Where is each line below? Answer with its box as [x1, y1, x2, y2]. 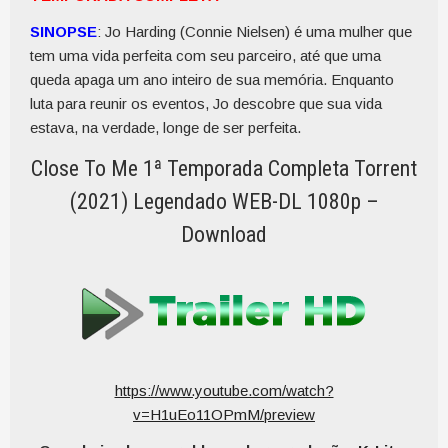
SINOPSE [30, 23, 97, 40]
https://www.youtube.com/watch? [114, 382, 334, 399]
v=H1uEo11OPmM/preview [133, 406, 315, 423]
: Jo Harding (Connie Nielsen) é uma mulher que [97, 23, 412, 40]
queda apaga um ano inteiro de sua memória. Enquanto [30, 71, 394, 88]
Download [181, 222, 267, 247]
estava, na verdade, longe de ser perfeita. [30, 119, 301, 136]
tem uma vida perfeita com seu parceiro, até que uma [30, 47, 381, 64]
